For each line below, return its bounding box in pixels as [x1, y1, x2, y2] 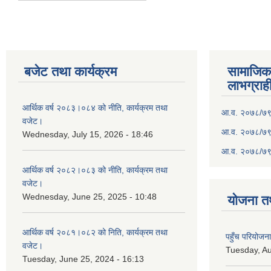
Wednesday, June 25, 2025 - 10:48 [22, 192, 157, 201]
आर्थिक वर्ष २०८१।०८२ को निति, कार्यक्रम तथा [22, 227, 168, 237]
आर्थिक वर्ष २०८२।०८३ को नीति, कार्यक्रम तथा [22, 165, 168, 175]
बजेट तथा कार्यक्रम [24, 64, 117, 79]
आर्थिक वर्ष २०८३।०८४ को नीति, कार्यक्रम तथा [22, 103, 168, 113]
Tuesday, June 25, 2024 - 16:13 [22, 254, 144, 264]
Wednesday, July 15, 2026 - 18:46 [22, 129, 153, 139]
